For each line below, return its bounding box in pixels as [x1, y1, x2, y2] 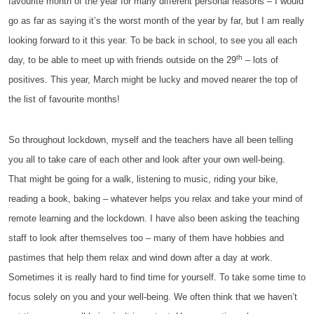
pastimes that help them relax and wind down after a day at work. [8, 252, 273, 263]
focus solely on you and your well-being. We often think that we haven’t [8, 292, 297, 302]
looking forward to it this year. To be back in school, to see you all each [8, 35, 297, 46]
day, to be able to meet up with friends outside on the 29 [8, 55, 236, 65]
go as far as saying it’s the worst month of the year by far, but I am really [8, 15, 304, 26]
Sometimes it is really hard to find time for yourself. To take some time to [8, 272, 306, 282]
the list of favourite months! [8, 94, 120, 104]
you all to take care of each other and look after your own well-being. [8, 154, 285, 165]
